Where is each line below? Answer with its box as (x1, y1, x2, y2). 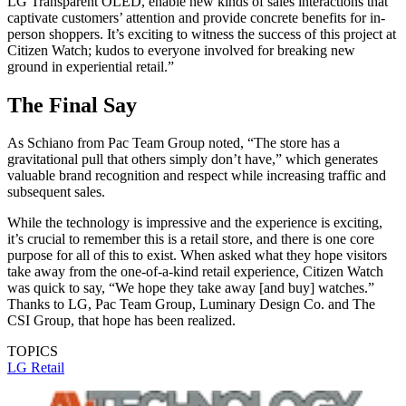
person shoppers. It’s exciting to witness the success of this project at (7, 25, 396, 42)
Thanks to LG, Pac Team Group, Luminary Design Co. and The (7, 296, 375, 313)
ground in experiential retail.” (7, 58, 174, 74)
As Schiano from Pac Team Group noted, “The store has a (7, 135, 340, 151)
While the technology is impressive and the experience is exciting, (7, 215, 382, 231)
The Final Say (7, 92, 137, 117)
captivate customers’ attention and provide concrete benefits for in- (7, 9, 385, 25)
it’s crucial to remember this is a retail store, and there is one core (7, 231, 374, 247)
